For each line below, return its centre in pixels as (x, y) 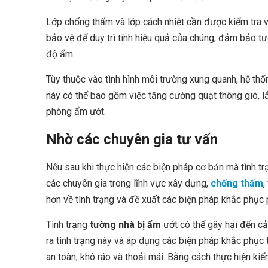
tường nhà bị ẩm (125, 225)
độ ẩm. (60, 54)
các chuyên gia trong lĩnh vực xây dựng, (128, 183)
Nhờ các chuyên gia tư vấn (132, 139)
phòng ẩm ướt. (76, 112)
